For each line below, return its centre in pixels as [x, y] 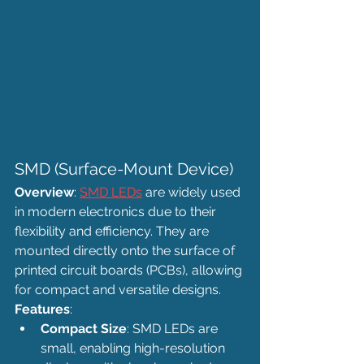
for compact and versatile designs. [118, 290]
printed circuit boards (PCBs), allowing [130, 270]
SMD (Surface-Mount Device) [124, 169]
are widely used [193, 192]
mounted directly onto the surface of [126, 251]
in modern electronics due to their [117, 212]
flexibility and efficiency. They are [113, 231]
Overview [44, 192]
